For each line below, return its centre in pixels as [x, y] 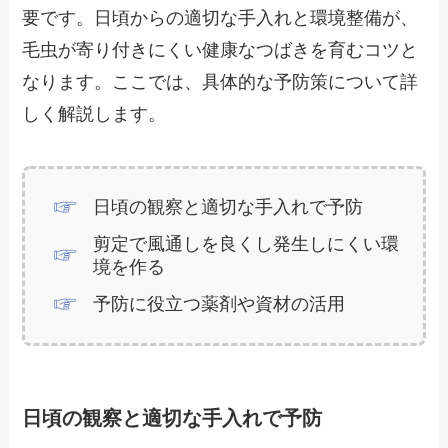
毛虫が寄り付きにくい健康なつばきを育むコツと [220, 50]
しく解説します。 [94, 114]
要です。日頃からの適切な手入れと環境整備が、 [220, 18]
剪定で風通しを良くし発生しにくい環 [245, 244]
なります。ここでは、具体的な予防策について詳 [220, 82]
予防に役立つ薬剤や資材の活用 [218, 304]
